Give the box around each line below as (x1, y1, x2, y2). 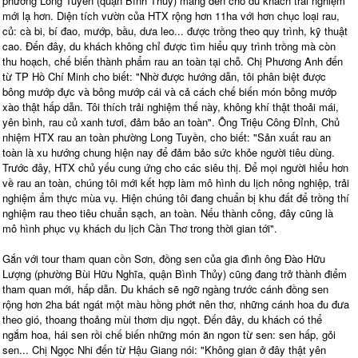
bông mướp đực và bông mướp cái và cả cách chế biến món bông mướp (2, 83, 336, 99)
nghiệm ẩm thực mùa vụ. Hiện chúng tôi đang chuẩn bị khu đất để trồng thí (2, 189, 349, 205)
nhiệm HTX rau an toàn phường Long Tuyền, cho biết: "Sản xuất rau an (2, 129, 331, 145)
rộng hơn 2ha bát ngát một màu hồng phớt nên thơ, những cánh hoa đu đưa (2, 296, 349, 312)
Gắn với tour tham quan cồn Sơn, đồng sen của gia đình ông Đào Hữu (2, 250, 325, 266)
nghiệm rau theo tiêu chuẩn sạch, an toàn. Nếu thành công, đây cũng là (2, 205, 333, 221)
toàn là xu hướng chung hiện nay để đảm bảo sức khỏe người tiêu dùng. (2, 144, 335, 160)
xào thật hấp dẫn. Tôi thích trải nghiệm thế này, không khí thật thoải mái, (2, 98, 339, 114)
